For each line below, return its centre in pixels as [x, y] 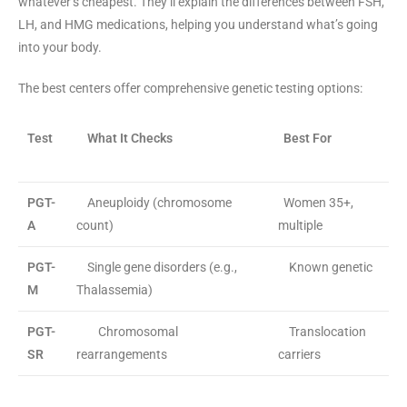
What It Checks [130, 139]
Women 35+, [316, 203]
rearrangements [122, 355]
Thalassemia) [114, 290]
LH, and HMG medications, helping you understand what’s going [198, 25]
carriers [299, 355]
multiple [300, 226]
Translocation [328, 332]
